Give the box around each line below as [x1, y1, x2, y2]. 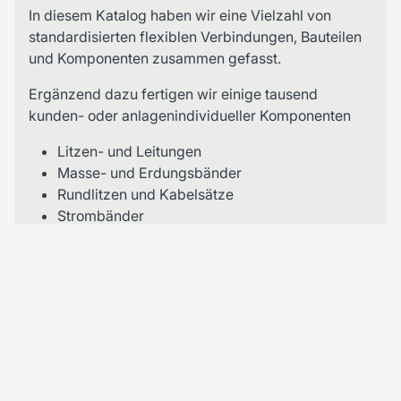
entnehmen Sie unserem [29, 328, 187, 346]
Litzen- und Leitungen [57, 141, 201, 160]
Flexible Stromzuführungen [57, 249, 236, 268]
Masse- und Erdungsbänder [57, 163, 242, 182]
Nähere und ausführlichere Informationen [29, 306, 299, 325]
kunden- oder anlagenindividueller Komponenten [29, 106, 351, 124]
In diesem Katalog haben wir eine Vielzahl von [29, 5, 331, 24]
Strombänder [57, 206, 144, 225]
